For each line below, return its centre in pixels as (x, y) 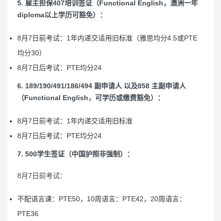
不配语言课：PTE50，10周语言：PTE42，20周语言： (102, 199)
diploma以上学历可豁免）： (62, 15)
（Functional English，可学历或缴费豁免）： (91, 98)
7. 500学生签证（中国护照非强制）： (75, 154)
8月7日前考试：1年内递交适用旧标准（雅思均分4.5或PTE (107, 38)
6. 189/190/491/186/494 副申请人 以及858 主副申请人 (102, 86)
